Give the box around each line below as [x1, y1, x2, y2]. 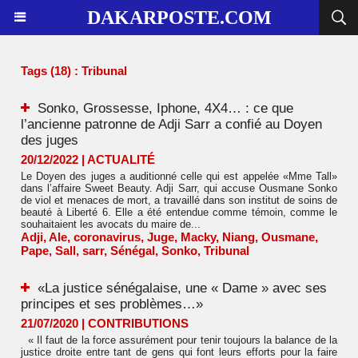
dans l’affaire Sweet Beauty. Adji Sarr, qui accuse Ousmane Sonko [21, 182, 337, 194]
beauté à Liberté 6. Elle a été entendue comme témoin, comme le [21, 206, 337, 218]
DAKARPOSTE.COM [86, 7, 272, 28]
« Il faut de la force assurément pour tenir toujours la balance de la [21, 334, 337, 346]
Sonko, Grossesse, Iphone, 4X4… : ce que [38, 101, 293, 116]
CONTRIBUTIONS [88, 316, 189, 330]
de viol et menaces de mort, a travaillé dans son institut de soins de [21, 194, 337, 206]
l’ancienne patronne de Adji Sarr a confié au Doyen [21, 117, 322, 132]
